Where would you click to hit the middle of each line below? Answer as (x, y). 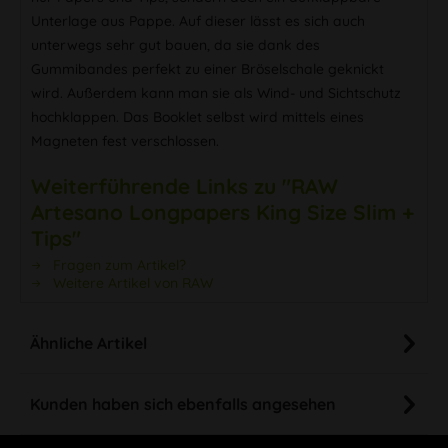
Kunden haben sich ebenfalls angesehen (183, 403)
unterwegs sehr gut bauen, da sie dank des (175, 44)
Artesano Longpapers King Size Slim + (222, 211)
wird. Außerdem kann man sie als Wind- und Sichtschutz (216, 92)
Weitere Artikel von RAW (131, 282)
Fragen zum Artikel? (117, 264)
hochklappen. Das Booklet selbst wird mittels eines (197, 116)
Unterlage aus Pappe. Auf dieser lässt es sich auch (198, 20)
